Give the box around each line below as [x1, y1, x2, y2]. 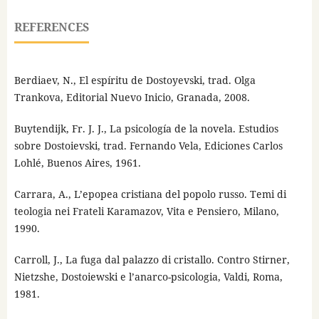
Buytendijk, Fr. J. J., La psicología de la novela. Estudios [14, 121, 278, 135]
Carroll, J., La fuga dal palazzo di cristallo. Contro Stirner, [14, 252, 290, 266]
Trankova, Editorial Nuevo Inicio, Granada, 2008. [14, 90, 250, 104]
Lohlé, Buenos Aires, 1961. [14, 155, 141, 169]
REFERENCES [14, 19, 89, 35]
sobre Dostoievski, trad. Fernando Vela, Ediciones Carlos [14, 138, 283, 152]
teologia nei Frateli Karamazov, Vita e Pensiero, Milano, [14, 204, 279, 218]
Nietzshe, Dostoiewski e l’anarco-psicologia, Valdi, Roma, [14, 269, 283, 283]
